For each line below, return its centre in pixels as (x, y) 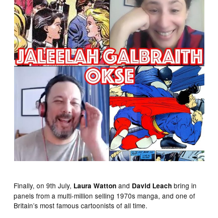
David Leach (152, 185)
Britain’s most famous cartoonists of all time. (81, 205)
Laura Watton (95, 185)
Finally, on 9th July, (44, 185)
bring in (184, 185)
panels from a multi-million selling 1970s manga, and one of (105, 195)
